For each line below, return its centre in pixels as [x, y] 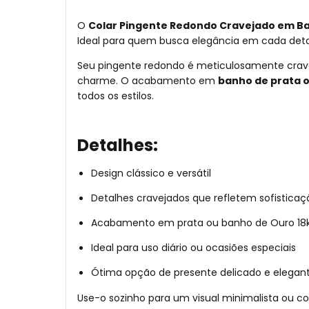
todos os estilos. [116, 96]
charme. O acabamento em [148, 81]
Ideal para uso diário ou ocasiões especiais [193, 248]
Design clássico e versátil [151, 173]
